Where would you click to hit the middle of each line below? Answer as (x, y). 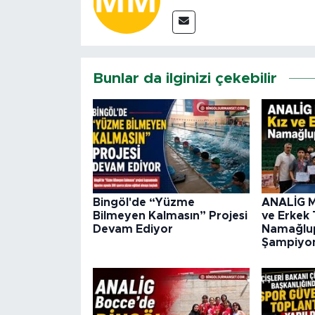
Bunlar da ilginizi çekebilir (185, 79)
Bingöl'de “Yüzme (143, 203)
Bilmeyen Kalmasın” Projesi (170, 216)
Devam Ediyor (133, 230)
